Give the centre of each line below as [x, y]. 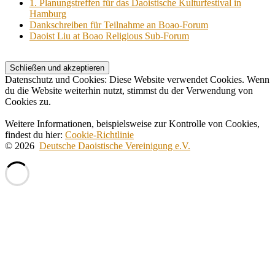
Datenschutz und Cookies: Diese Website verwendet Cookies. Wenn [137, 80]
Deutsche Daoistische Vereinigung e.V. [115, 146]
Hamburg [48, 14]
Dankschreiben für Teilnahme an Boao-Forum [119, 25]
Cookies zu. [28, 102]
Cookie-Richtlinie [99, 135]
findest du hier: [35, 135]
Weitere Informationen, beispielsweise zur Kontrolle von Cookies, [132, 124]
